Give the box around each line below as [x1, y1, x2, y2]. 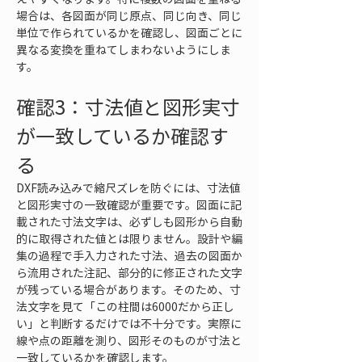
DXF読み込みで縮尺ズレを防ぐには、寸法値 [16, 179, 241, 196]
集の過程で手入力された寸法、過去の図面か [16, 247, 242, 263]
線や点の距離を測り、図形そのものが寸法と [16, 332, 242, 348]
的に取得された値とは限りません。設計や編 [16, 230, 242, 246]
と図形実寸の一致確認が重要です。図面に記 [16, 196, 242, 213]
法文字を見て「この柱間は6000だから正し [16, 298, 234, 314]
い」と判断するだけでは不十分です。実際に [16, 315, 242, 331]
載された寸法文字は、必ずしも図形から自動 [16, 213, 242, 229]
